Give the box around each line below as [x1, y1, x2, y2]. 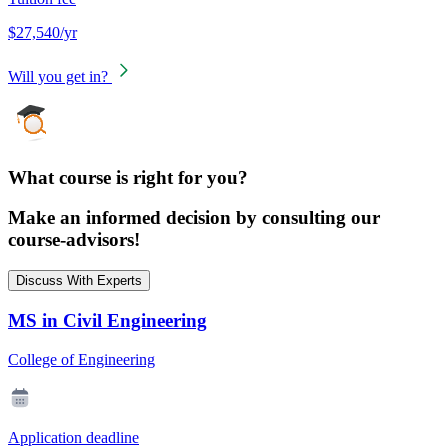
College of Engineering [8, 350, 155, 368]
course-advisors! [8, 229, 140, 251]
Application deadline [8, 428, 139, 446]
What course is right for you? [8, 166, 248, 188]
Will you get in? [8, 68, 108, 85]
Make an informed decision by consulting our [8, 207, 380, 229]
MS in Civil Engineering [8, 309, 207, 331]
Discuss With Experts [16, 273, 142, 289]
